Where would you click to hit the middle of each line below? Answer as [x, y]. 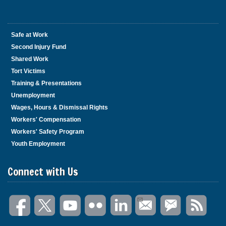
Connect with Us [43, 172]
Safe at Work [30, 35]
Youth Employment [38, 144]
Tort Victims [28, 71]
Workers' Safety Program [48, 132]
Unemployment [33, 95]
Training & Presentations [46, 83]
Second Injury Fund [39, 47]
